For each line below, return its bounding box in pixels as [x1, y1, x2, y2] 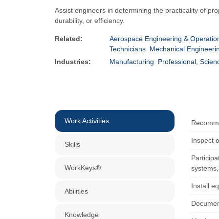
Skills [65, 140, 80, 148]
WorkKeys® [65, 164, 101, 172]
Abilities [65, 187, 88, 195]
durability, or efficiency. [55, 17, 125, 24]
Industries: [55, 58, 91, 66]
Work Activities [65, 117, 109, 125]
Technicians [109, 45, 146, 53]
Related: [55, 35, 83, 43]
